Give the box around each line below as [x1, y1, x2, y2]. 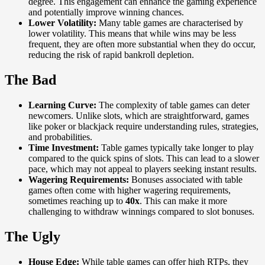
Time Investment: [28, 142, 99, 153]
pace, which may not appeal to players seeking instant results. [28, 163, 257, 174]
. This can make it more [140, 195, 227, 206]
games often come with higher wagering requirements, [28, 185, 231, 195]
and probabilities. [28, 131, 92, 142]
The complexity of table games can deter [96, 99, 250, 110]
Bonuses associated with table [129, 174, 243, 185]
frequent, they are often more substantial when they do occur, [28, 38, 256, 49]
